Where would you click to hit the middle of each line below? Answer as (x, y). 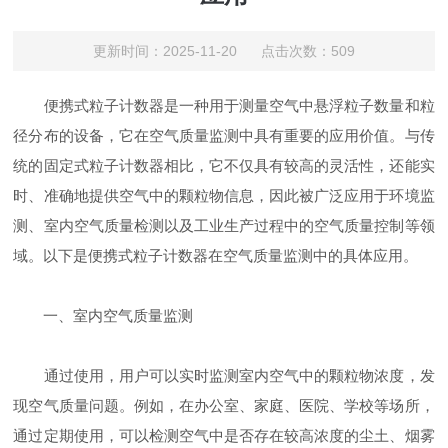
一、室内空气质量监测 (103, 315)
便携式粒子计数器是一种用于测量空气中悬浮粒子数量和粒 (224, 105)
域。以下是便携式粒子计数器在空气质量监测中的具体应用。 (216, 255)
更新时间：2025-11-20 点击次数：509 (223, 50)
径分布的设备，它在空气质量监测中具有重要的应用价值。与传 (224, 135)
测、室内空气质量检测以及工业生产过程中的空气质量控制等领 (224, 225)
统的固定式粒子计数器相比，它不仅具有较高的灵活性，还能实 (224, 165)
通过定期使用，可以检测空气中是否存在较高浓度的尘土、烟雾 (224, 435)
